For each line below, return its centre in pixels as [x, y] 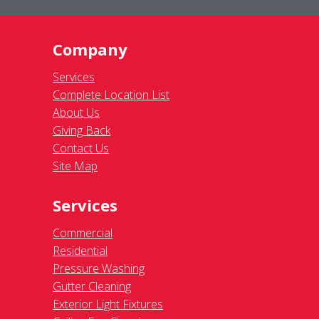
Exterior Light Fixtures [108, 304]
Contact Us [81, 148]
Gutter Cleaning [92, 287]
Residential [80, 251]
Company [90, 49]
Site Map [75, 166]
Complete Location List [111, 95]
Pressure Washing [99, 269]
